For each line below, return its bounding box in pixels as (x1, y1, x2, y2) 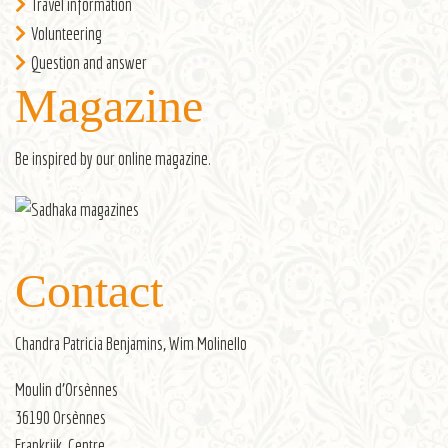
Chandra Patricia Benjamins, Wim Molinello (15, 332, 247, 354)
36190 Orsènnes (15, 406, 106, 428)
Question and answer (31, 51, 147, 73)
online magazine (118, 147, 208, 169)
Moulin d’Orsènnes (15, 378, 118, 400)
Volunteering (31, 22, 102, 44)
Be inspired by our (15, 147, 118, 169)
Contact (15, 263, 163, 317)
